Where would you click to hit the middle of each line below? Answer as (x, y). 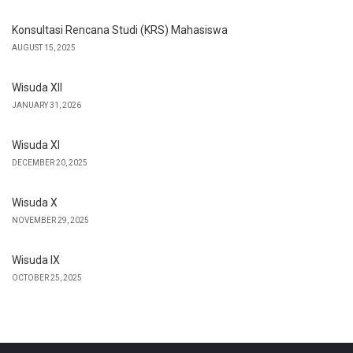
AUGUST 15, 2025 (44, 48)
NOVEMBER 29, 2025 (50, 221)
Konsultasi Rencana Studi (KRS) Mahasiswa (120, 30)
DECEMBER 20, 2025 (50, 163)
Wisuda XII (37, 88)
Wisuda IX (36, 260)
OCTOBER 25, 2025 (47, 278)
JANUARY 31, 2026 (46, 106)
